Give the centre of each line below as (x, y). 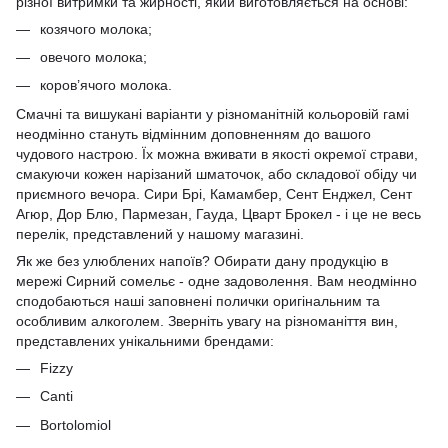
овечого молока (91, 56)
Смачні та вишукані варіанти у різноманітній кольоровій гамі (212, 113)
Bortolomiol (75, 424)
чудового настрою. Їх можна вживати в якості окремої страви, (217, 153)
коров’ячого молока (104, 85)
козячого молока (94, 28)
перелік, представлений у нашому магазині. (160, 233)
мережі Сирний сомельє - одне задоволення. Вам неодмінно (216, 280)
